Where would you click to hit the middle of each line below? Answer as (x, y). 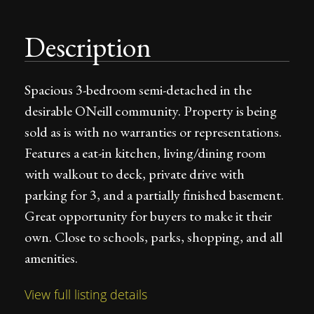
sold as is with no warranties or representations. (153, 132)
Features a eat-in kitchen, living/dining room (145, 153)
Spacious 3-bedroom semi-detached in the (138, 90)
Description (88, 47)
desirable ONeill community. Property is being (151, 111)
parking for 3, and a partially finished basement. (154, 195)
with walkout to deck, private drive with (135, 174)
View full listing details (86, 294)
